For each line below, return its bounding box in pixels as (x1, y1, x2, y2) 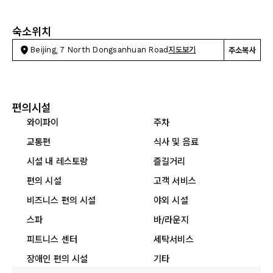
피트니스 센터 (27, 233, 78, 245)
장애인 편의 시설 (27, 253, 88, 264)
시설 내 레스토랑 (27, 155, 88, 167)
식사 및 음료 (154, 136, 199, 147)
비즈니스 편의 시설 (27, 194, 96, 206)
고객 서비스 (154, 175, 196, 186)
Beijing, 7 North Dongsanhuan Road (30, 45, 169, 54)
